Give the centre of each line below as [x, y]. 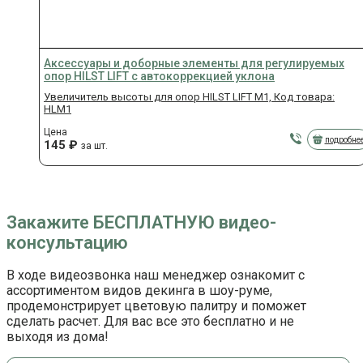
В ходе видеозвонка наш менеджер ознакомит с [156, 275]
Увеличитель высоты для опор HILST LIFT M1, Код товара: [189, 97]
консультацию [67, 242]
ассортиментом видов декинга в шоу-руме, [139, 290]
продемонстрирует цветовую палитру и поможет [156, 305]
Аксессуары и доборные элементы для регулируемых [194, 64]
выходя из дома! [58, 336]
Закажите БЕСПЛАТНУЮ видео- [141, 222]
